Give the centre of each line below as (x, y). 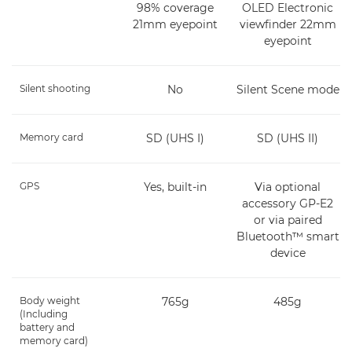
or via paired (288, 220)
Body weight (50, 300)
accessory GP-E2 (288, 203)
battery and (47, 327)
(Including (44, 313)
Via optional (288, 187)
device (288, 253)
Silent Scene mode (288, 89)
